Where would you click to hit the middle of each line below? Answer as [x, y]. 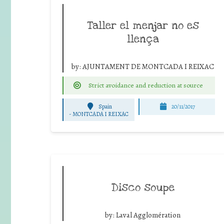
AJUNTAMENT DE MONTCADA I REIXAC [148, 66]
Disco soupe [143, 187]
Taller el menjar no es [143, 25]
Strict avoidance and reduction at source [145, 85]
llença [143, 39]
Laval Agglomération [148, 215]
